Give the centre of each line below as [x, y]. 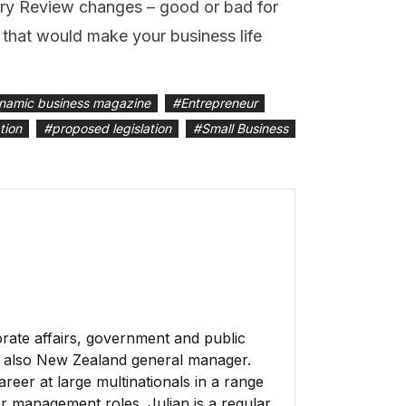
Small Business [245, 129]
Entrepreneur [219, 103]
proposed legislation [111, 129]
